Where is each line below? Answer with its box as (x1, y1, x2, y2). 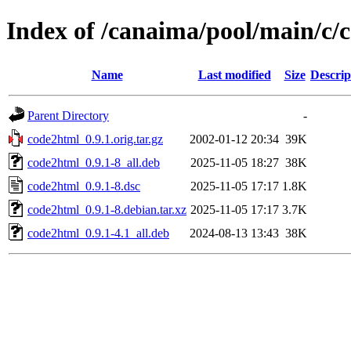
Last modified (197, 67, 271, 81)
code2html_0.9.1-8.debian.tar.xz (27, 202, 186, 216)
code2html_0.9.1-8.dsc (27, 179, 140, 193)
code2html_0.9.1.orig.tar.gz (27, 132, 163, 146)
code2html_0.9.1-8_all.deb (27, 155, 160, 169)
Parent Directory (27, 108, 109, 122)
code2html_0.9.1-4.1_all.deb (27, 226, 169, 240)
